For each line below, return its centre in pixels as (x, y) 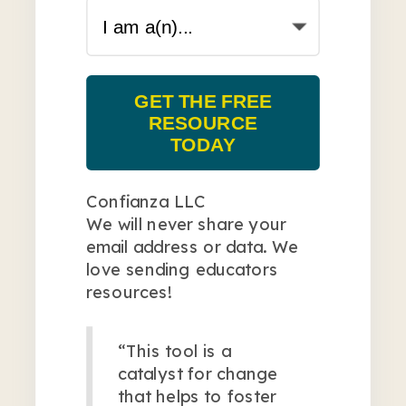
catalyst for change (198, 372)
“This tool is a (174, 350)
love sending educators (182, 269)
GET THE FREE (203, 100)
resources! (129, 291)
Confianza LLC (146, 200)
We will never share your (187, 223)
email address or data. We (192, 246)
